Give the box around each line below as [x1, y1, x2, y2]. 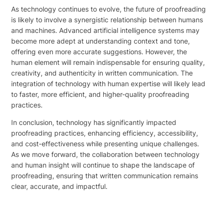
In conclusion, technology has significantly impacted [11, 118, 176, 126]
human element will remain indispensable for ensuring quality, [11, 58, 205, 66]
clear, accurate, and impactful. [11, 182, 108, 190]
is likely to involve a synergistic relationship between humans [11, 15, 203, 24]
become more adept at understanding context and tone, [11, 37, 190, 45]
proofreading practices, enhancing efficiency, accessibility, [11, 129, 198, 137]
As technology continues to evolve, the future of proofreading [11, 5, 206, 13]
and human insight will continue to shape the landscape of [11, 161, 195, 169]
